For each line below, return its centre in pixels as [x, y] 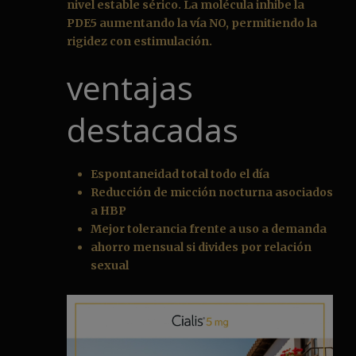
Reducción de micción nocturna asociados [212, 193]
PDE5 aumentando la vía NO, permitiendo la [192, 23]
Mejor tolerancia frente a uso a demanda [209, 229]
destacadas [153, 130]
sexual [110, 266]
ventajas [130, 88]
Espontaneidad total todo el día [180, 174]
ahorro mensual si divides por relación [201, 248]
